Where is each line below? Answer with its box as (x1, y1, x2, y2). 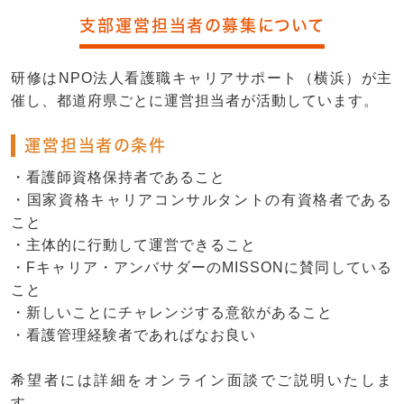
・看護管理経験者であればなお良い (11, 327, 256, 344)
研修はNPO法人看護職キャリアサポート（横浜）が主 (11, 70, 392, 87)
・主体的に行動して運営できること (11, 237, 256, 253)
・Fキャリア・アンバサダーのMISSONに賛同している (11, 260, 392, 276)
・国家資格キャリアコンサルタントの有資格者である (11, 192, 392, 208)
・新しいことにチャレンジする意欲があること (11, 305, 333, 321)
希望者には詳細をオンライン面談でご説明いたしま (11, 372, 392, 389)
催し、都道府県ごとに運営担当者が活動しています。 (11, 93, 379, 109)
